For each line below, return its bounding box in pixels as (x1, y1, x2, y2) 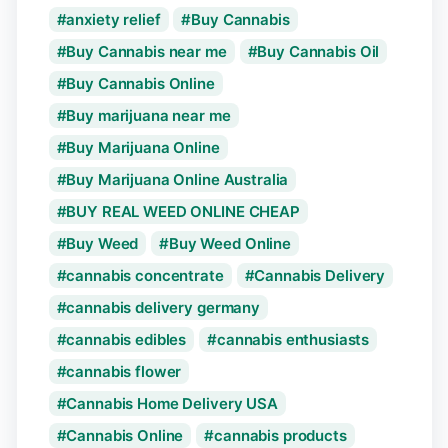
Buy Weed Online (169, 234, 291, 253)
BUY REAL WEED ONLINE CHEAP (66, 202, 300, 221)
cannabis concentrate (66, 266, 224, 285)
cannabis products (214, 426, 347, 445)
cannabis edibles (66, 330, 187, 349)
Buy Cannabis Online (66, 74, 215, 93)
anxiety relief (66, 10, 161, 29)
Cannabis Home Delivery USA (66, 394, 278, 413)
